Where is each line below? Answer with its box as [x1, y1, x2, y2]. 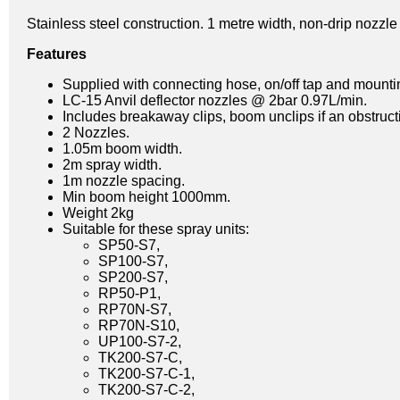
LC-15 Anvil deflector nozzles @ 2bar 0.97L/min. [62, 92, 367, 108]
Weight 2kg [62, 204, 134, 221]
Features [27, 46, 87, 62]
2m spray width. [62, 156, 162, 172]
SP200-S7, [98, 269, 168, 285]
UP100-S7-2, [98, 333, 181, 349]
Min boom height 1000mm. [62, 188, 230, 204]
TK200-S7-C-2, [98, 381, 195, 397]
